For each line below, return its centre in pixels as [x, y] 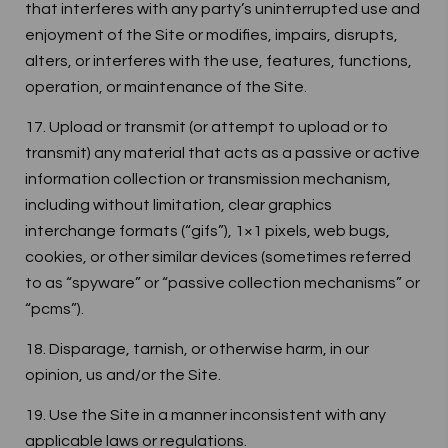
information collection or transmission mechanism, [208, 179]
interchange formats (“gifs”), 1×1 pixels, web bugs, [207, 231]
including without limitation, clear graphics [178, 205]
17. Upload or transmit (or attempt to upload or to [206, 127]
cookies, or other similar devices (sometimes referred [218, 257]
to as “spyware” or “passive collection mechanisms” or [222, 283]
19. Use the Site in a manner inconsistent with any [205, 415]
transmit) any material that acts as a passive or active [222, 153]
